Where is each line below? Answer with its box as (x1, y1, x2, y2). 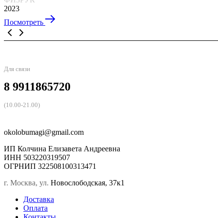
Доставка (23, 195, 54, 204)
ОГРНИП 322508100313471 (4, 162, 96, 171)
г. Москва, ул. (4, 179, 51, 187)
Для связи (4, 65, 30, 73)
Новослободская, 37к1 (51, 179, 125, 187)
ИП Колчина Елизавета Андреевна (4, 145, 120, 153)
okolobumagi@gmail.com (4, 128, 84, 137)
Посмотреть (4, 18, 45, 27)
